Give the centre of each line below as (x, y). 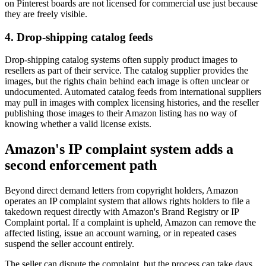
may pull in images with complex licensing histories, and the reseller (132, 103)
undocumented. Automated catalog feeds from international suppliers (133, 92)
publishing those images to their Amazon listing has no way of (121, 113)
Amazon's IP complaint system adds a (119, 149)
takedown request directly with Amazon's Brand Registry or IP (122, 212)
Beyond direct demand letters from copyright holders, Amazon (121, 191)
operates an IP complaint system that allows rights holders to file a (127, 201)
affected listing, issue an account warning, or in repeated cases (121, 233)
